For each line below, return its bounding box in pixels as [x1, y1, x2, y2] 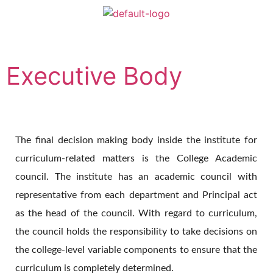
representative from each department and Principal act [15, 190, 257, 200]
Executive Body [6, 61, 182, 91]
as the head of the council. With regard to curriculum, [15, 208, 257, 218]
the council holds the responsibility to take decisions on [15, 227, 257, 236]
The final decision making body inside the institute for [15, 135, 257, 145]
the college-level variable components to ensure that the [15, 245, 257, 255]
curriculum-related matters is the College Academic [15, 154, 257, 163]
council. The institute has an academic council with [15, 172, 257, 182]
